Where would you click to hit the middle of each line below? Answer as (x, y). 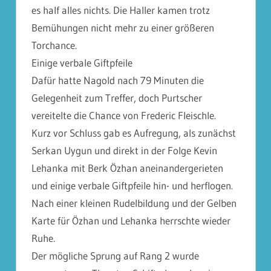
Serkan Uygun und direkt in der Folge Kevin (124, 150)
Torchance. (54, 45)
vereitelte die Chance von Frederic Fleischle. (124, 115)
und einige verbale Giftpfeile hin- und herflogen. (132, 185)
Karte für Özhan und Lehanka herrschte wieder (131, 220)
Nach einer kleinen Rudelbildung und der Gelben (134, 203)
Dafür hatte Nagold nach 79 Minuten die (118, 80)
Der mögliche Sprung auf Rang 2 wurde (115, 256)
